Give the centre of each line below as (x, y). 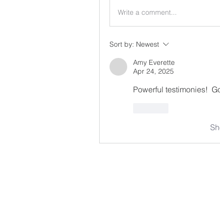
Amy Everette (154, 62)
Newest (148, 44)
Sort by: (122, 44)
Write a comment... (147, 12)
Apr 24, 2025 (153, 71)
